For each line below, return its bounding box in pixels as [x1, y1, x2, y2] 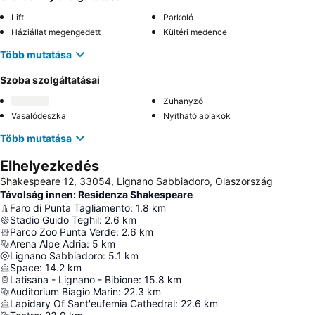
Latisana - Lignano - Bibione [10, 274, 139, 285]
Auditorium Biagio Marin [10, 285, 118, 297]
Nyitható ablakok [163, 110, 231, 121]
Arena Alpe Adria [10, 238, 86, 250]
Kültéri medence [163, 27, 227, 37]
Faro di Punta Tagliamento [10, 202, 130, 214]
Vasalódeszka [11, 110, 66, 121]
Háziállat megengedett [11, 27, 101, 37]
